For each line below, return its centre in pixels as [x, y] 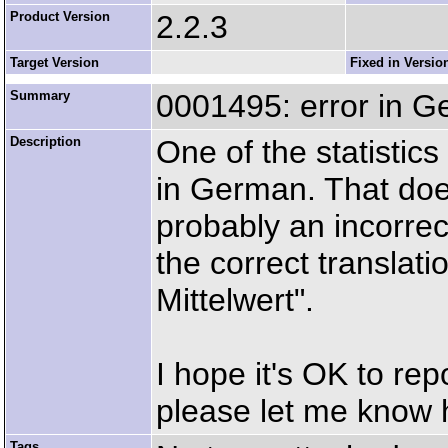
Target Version [54, 62]
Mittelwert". [235, 300]
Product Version [60, 16]
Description [45, 141]
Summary [40, 95]
